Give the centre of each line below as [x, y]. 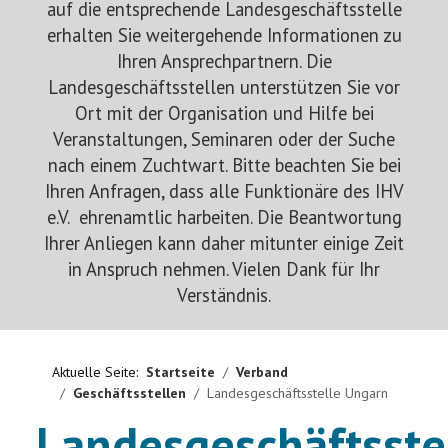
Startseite [180, 372]
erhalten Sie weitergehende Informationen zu [224, 35]
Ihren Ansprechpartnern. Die [224, 61]
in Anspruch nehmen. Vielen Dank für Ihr [224, 269]
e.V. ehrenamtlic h [116, 217]
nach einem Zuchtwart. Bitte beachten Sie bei [224, 165]
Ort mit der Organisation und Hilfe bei [224, 113]
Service [61, 126]
